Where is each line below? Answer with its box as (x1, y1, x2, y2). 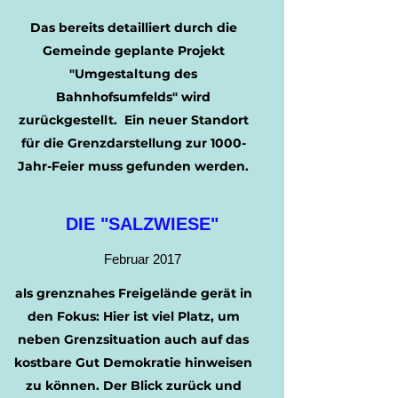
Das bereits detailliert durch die (29, 20, 237, 36)
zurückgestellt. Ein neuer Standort (18, 112, 249, 128)
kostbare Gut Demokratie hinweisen (14, 354, 252, 370)
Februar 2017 (103, 251, 181, 267)
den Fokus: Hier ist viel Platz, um (27, 308, 240, 324)
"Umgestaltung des (69, 66, 197, 82)
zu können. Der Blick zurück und (25, 378, 242, 394)
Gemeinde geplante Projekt (42, 43, 225, 59)
